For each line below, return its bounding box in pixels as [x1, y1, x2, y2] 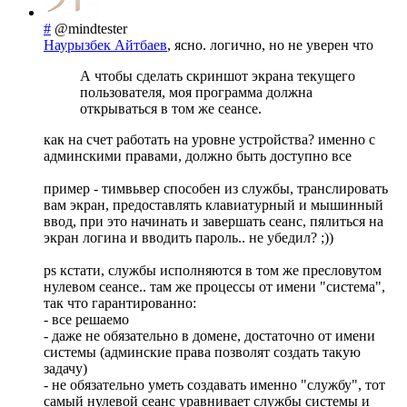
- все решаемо [44, 312, 129, 328]
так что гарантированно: [44, 295, 196, 312]
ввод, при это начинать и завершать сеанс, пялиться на [44, 213, 383, 230]
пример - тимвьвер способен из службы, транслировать [44, 181, 388, 197]
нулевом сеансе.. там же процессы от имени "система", [44, 279, 385, 295]
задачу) [44, 361, 87, 377]
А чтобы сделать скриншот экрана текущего [80, 68, 355, 84]
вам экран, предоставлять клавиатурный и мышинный [44, 197, 383, 213]
